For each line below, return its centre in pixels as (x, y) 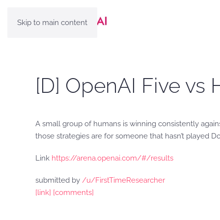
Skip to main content (52, 23)
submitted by (59, 180)
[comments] (73, 192)
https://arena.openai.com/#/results (112, 158)
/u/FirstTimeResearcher (124, 180)
